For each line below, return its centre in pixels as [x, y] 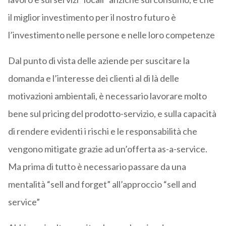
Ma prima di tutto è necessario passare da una [97, 166]
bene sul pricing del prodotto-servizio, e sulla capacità [112, 113]
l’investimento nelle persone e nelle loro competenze [111, 35]
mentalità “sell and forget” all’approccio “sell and [102, 184]
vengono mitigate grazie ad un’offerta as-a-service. [107, 149]
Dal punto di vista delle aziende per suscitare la [99, 60]
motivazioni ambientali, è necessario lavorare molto [107, 96]
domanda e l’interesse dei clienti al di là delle [93, 78]
